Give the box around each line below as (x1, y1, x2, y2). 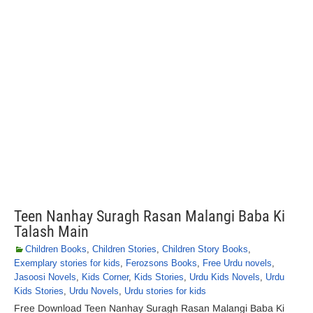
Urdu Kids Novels (189, 272, 260, 282)
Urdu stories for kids (124, 286, 206, 296)
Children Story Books (162, 244, 248, 254)
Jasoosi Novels (14, 272, 76, 282)
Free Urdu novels (203, 258, 272, 268)
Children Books (25, 244, 87, 254)
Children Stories (92, 244, 156, 254)
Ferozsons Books (126, 258, 197, 268)
